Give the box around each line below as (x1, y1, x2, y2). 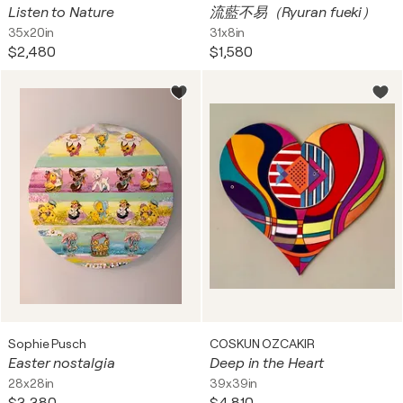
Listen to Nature (8, 4, 114, 21)
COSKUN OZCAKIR (210, 336, 315, 351)
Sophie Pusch (8, 336, 86, 351)
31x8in (210, 25, 246, 40)
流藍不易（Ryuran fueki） (210, 4, 377, 21)
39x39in (210, 376, 258, 390)
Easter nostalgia (8, 355, 115, 372)
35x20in (8, 25, 55, 40)
